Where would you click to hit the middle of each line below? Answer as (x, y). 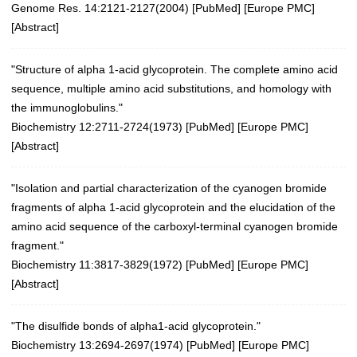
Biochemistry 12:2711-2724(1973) (97, 126)
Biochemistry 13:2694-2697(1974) (97, 345)
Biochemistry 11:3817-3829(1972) (97, 264)
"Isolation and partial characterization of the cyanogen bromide (169, 188)
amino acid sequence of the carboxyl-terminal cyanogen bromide (175, 226)
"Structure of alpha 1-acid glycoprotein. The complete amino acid (175, 69)
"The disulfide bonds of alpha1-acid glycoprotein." (136, 326)
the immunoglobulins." (67, 107)
